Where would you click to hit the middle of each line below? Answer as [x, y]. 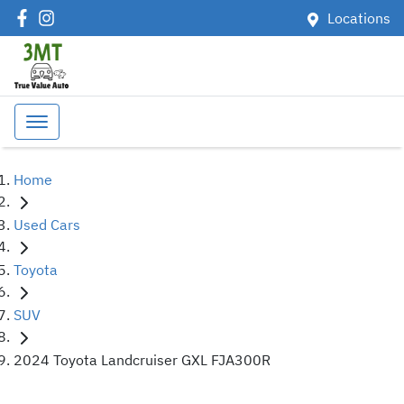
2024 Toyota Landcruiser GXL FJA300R [142, 359]
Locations [359, 18]
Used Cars [47, 224]
